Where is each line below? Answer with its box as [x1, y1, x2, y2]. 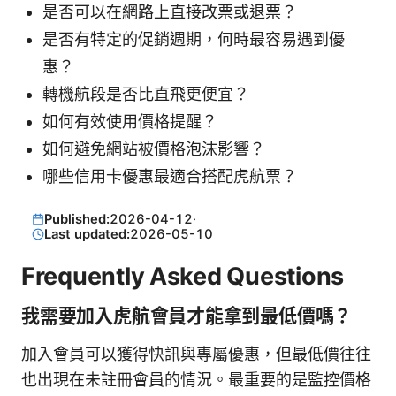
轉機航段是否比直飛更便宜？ [42, 85, 249, 104]
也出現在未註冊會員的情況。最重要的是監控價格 [21, 369, 371, 389]
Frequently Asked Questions [21, 261, 344, 291]
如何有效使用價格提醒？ [42, 112, 217, 132]
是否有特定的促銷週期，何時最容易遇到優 [42, 30, 345, 49]
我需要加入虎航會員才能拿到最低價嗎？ [21, 304, 353, 327]
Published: [43, 210, 110, 227]
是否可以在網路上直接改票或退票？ [42, 3, 297, 22]
